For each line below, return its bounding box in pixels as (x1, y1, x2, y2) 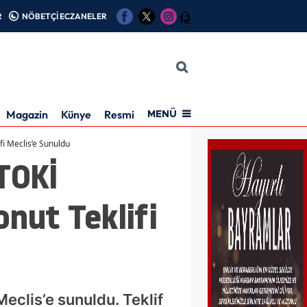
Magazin (6, 107, 48, 121)
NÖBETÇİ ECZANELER (22, 10, 107, 21)
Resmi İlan (104, 107, 154, 121)
